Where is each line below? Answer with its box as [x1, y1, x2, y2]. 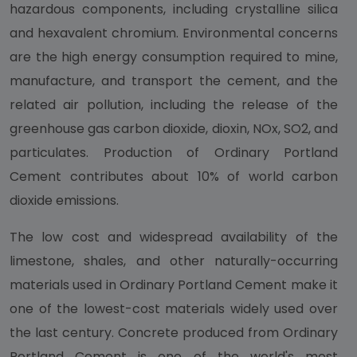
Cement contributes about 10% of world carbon [10, 167, 338, 186]
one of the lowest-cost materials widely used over [10, 300, 338, 318]
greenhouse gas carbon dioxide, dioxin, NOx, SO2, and [10, 120, 338, 138]
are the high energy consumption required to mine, [10, 48, 338, 66]
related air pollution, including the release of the [10, 96, 338, 114]
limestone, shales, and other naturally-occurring [10, 252, 338, 270]
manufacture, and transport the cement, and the [10, 72, 338, 90]
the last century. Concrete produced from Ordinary [10, 324, 338, 342]
